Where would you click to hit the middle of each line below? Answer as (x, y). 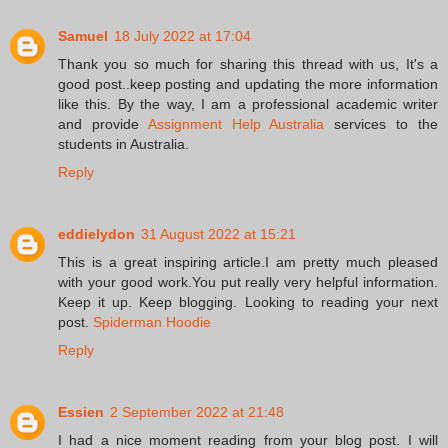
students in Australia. (123, 144)
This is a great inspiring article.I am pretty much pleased (248, 262)
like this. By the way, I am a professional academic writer (248, 104)
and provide (103, 124)
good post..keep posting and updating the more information (248, 84)
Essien (81, 412)
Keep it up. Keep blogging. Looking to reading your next (248, 302)
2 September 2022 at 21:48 (197, 412)
